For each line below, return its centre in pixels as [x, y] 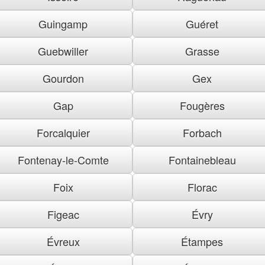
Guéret [202, 23]
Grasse [202, 51]
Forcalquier [63, 132]
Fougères [202, 105]
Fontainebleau [202, 159]
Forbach [202, 132]
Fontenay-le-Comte [63, 159]
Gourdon [63, 78]
